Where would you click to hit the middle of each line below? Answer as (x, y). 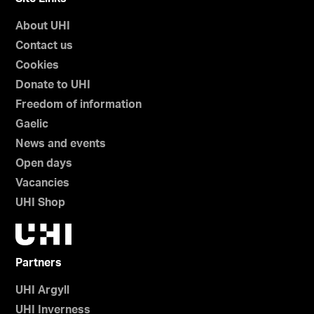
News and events (61, 144)
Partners (39, 262)
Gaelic (32, 124)
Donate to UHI (53, 85)
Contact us (45, 46)
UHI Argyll (43, 290)
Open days (44, 164)
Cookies (37, 66)
